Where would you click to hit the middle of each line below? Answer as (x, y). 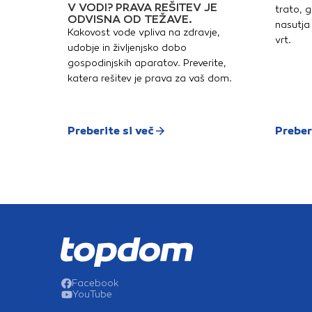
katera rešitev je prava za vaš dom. (150, 79)
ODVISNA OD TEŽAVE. (130, 19)
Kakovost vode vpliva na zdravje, (144, 33)
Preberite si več (111, 131)
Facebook (95, 283)
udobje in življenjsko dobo (127, 48)
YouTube (92, 295)
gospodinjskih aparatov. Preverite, (147, 63)
